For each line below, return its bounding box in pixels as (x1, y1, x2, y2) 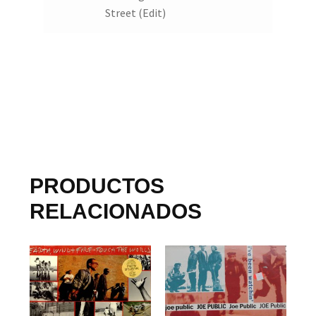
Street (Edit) (104, 6, 166, 20)
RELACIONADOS (30, 199, 202, 223)
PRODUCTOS (30, 174, 164, 197)
